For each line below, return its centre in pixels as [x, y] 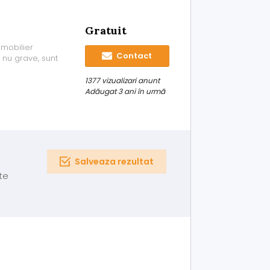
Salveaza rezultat [114, 162]
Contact [133, 56]
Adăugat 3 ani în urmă [125, 91]
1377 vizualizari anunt [122, 80]
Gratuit [105, 30]
